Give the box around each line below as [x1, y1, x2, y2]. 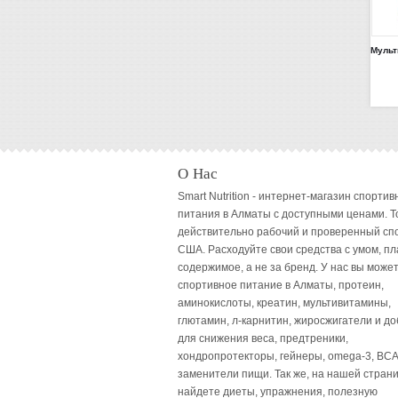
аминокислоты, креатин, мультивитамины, [178, 297, 391, 309]
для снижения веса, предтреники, [178, 332, 348, 345]
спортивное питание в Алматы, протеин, [178, 279, 384, 291]
